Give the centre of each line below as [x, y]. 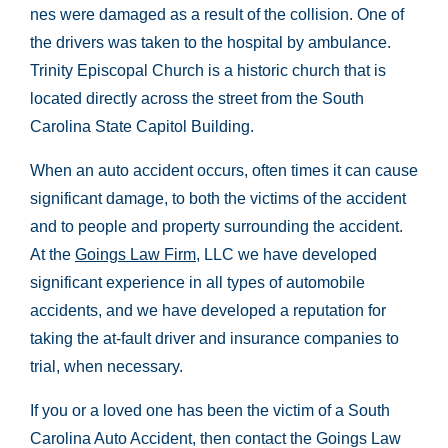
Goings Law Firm [135, 254]
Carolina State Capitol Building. [142, 126]
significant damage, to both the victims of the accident [218, 198]
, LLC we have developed [286, 254]
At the [52, 254]
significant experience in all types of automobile [197, 282]
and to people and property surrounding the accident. [216, 226]
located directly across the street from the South [197, 98]
